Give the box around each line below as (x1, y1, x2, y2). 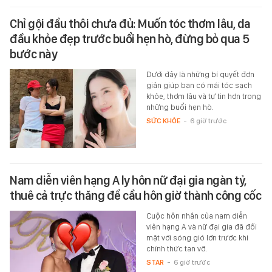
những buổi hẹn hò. (146, 102, 214, 112)
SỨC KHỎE (146, 116, 180, 125)
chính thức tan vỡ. (146, 243, 207, 253)
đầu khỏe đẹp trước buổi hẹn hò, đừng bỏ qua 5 (10, 31, 250, 46)
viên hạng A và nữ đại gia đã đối (146, 222, 257, 231)
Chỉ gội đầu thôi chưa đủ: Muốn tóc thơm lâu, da (10, 16, 251, 31)
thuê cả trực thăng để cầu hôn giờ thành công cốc (10, 188, 261, 203)
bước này (10, 46, 57, 61)
